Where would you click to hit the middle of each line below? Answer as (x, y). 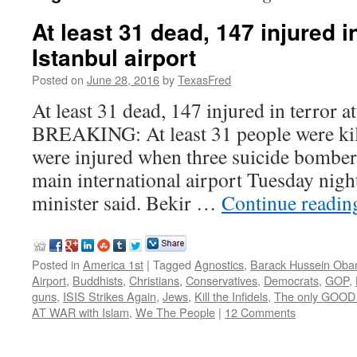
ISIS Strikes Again (110, 296)
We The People (175, 312)
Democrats (291, 280)
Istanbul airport (114, 57)
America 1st (113, 264)
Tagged (172, 264)
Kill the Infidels (231, 296)
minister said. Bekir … (127, 202)
